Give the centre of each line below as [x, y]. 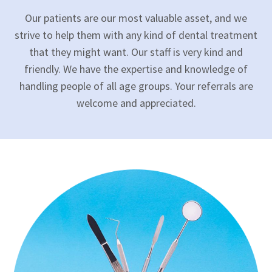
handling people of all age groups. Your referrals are [136, 86]
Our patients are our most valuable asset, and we [136, 18]
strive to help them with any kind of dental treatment [136, 35]
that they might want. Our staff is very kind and [136, 52]
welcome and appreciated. [136, 103]
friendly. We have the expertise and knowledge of [136, 69]
